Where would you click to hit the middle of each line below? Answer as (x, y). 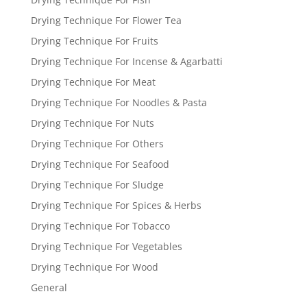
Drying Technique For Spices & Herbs (116, 205)
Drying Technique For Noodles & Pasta (119, 102)
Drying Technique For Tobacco (100, 225)
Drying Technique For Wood (94, 267)
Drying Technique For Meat (93, 82)
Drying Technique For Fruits (94, 40)
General (49, 287)
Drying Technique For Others (97, 143)
